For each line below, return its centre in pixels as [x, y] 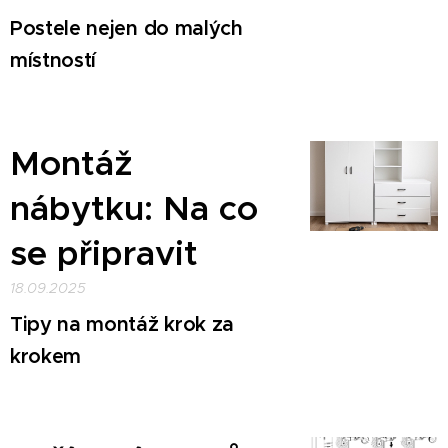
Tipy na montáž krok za [122, 324]
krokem [46, 356]
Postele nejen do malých [126, 28]
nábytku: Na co [134, 208]
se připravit [104, 253]
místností [53, 60]
